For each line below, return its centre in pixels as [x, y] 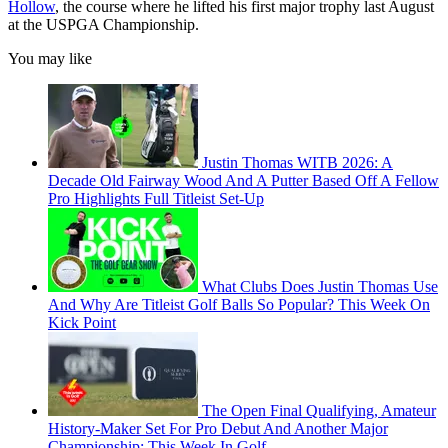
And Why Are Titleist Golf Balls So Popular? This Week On [239, 305]
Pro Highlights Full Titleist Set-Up [156, 199]
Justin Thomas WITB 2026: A [297, 163]
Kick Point [82, 323]
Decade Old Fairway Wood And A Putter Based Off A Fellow [243, 181]
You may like [50, 59]
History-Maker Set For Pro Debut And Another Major [218, 429]
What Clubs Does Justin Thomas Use [320, 287]
